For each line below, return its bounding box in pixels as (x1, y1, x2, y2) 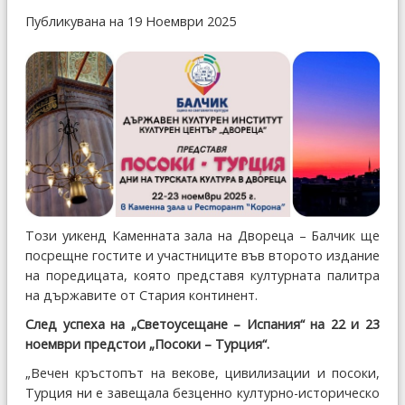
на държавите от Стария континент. (25, 286, 258, 304)
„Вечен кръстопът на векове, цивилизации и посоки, (25, 363, 380, 381)
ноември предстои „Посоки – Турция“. (25, 334, 269, 353)
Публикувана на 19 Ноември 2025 (25, 12, 236, 30)
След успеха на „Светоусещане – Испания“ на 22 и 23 (25, 315, 380, 333)
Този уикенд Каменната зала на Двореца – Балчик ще (25, 226, 380, 244)
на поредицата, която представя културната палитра (25, 266, 380, 284)
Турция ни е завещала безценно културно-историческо (25, 383, 380, 401)
